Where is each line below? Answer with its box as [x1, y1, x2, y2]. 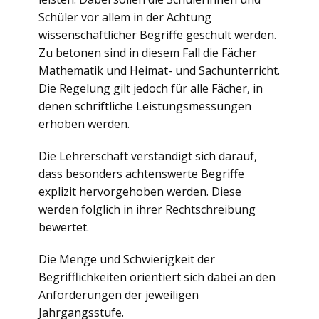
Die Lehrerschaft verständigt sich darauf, [38, 148, 257, 164]
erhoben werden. [38, 116, 130, 132]
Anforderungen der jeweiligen [38, 287, 199, 303]
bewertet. [38, 219, 89, 235]
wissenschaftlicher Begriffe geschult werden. [38, 27, 276, 43]
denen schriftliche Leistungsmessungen [38, 98, 251, 114]
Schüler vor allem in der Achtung [38, 9, 211, 25]
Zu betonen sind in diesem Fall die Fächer [38, 45, 257, 61]
